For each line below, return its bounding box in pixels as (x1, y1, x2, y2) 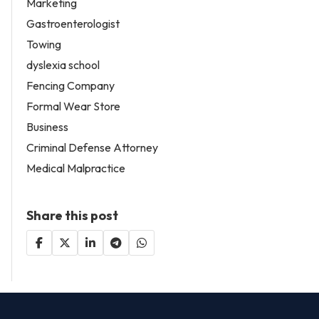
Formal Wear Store (26, 99, 120, 114)
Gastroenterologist (26, 16, 120, 31)
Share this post (26, 207, 118, 224)
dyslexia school (26, 58, 100, 73)
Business (26, 120, 68, 135)
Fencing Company (26, 78, 115, 93)
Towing (26, 37, 61, 52)
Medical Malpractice (26, 161, 125, 176)
